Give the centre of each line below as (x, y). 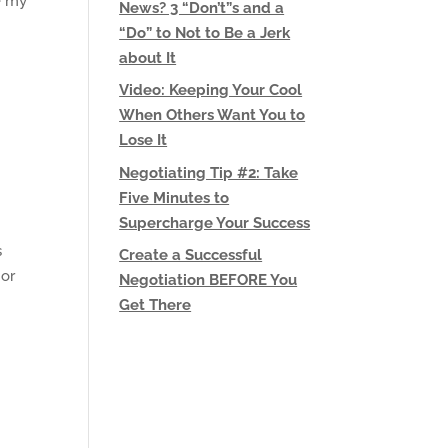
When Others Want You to (212, 115)
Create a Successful (191, 255)
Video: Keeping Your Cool (211, 90)
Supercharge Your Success (215, 222)
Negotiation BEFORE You (208, 280)
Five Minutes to (174, 197)
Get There (155, 305)
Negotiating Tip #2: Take (209, 172)
